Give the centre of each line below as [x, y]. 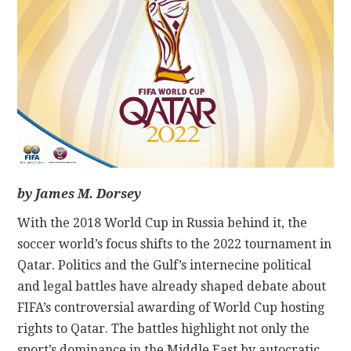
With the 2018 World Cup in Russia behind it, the [163, 223]
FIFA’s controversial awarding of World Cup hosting [171, 308]
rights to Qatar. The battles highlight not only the [164, 329]
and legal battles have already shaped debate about [172, 287]
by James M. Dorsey [80, 194]
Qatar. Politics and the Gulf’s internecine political [165, 266]
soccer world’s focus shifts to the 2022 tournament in [175, 244]
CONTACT [73, 35]
